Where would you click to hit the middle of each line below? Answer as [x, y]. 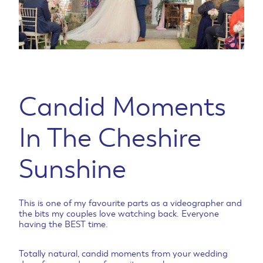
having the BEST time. [63, 225]
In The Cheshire [110, 138]
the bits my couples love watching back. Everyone [119, 214]
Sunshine [73, 169]
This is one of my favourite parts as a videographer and [130, 203]
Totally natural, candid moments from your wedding [123, 254]
